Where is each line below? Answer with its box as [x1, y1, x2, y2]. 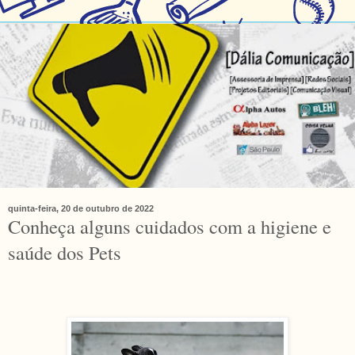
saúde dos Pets [8, 239, 121, 266]
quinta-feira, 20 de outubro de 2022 [8, 204, 154, 214]
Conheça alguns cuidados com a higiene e [8, 213, 331, 240]
